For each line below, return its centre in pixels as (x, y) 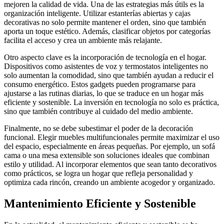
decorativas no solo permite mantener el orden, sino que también (105, 22)
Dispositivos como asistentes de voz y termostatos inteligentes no (106, 66)
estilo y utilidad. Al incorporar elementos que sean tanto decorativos (110, 164)
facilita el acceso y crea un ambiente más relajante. (83, 40)
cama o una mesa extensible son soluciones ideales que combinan (107, 155)
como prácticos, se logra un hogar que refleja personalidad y (98, 173)
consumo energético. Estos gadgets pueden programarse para (100, 84)
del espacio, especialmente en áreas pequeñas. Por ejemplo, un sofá (109, 146)
